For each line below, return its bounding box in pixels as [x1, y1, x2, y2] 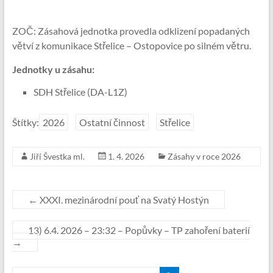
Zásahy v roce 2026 [167, 151, 241, 161]
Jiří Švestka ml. [29, 151, 85, 161]
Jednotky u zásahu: [12, 63, 94, 75]
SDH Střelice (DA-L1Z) [33, 86, 127, 97]
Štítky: [12, 116, 39, 128]
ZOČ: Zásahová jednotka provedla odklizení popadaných [12, 25, 250, 37]
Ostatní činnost [79, 116, 145, 128]
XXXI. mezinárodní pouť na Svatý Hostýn [37, 194, 209, 205]
